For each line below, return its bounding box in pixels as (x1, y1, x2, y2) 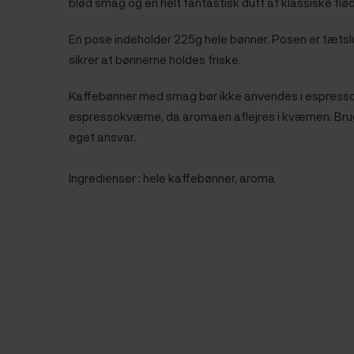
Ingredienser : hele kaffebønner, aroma (69, 170, 275, 186)
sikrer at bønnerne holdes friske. (69, 51, 241, 68)
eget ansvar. (69, 129, 136, 145)
